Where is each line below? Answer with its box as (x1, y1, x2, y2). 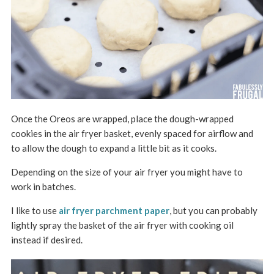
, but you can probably (169, 205, 257, 217)
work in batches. (10, 181, 76, 193)
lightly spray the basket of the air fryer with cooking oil (10, 220, 234, 231)
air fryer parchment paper (58, 205, 169, 217)
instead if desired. (10, 234, 83, 246)
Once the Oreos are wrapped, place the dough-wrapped (10, 113, 234, 125)
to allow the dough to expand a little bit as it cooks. (10, 143, 217, 154)
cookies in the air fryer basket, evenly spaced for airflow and (10, 128, 253, 139)
